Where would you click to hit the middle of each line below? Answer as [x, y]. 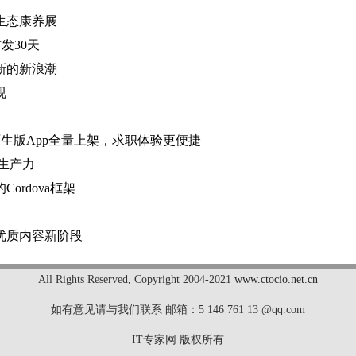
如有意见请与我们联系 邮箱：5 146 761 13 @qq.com [178, 309]
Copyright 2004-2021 [183, 279]
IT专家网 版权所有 [178, 339]
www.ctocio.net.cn [276, 279]
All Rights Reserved [83, 279]
